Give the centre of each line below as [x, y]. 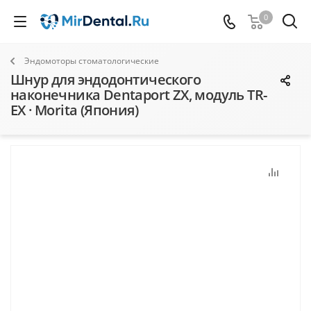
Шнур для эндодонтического [106, 79]
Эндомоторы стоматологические [92, 61]
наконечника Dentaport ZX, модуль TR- [139, 95]
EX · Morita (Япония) [74, 110]
